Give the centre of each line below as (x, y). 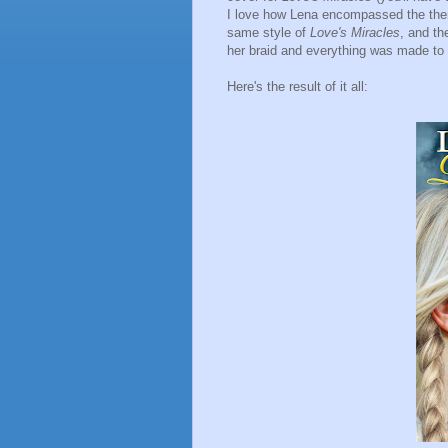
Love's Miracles (355, 32)
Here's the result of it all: (297, 86)
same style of (268, 32)
